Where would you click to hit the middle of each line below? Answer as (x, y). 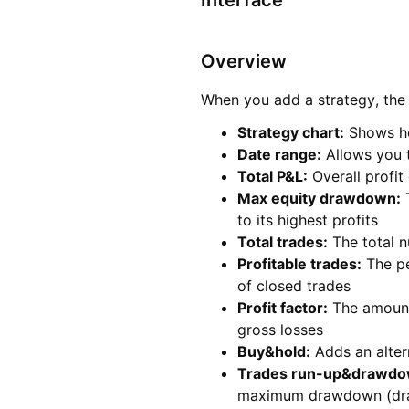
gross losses (280, 330)
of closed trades (294, 286)
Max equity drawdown (317, 199)
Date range (277, 155)
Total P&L (270, 177)
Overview (244, 62)
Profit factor (280, 308)
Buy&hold (272, 352)
